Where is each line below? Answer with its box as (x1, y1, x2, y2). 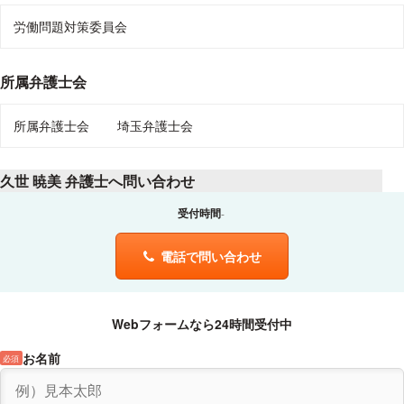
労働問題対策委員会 (14, 17, 127, 36)
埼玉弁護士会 (117, 116, 194, 135)
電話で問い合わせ (160, 247, 262, 266)
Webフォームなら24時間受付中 (112, 315, 292, 334)
